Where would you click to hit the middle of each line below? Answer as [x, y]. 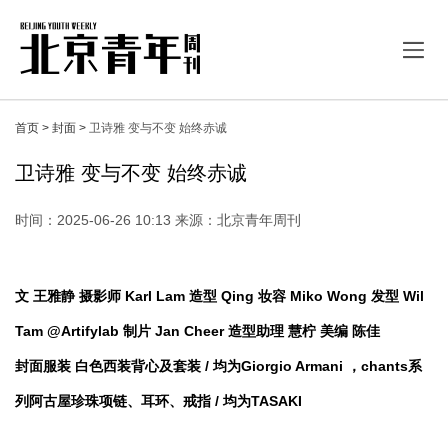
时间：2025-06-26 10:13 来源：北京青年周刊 [158, 220]
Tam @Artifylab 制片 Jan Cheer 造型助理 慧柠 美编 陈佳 [197, 331]
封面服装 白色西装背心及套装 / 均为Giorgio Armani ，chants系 [218, 366]
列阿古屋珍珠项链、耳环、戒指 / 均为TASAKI [158, 401]
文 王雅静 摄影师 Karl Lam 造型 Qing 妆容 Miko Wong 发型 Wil [219, 296]
